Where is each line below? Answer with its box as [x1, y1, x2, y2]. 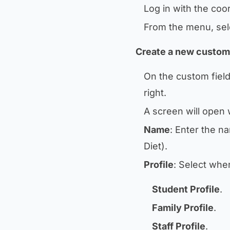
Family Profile [152, 202, 214, 213]
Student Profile [152, 184, 220, 195]
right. [144, 87, 166, 98]
